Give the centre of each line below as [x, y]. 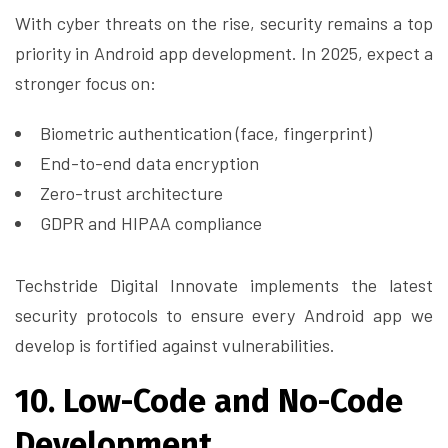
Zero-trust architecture [131, 193]
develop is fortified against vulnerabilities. [175, 345]
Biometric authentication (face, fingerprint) [206, 133]
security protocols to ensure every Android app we [224, 315]
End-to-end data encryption [149, 163]
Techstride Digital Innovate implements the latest [224, 285]
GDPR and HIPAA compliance [151, 223]
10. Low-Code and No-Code [209, 401]
